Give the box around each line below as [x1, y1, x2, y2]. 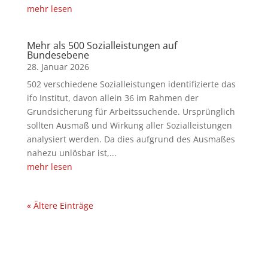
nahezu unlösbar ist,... [26, 147, 117, 159]
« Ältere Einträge [26, 200, 93, 211]
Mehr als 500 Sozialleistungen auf [26, 39, 177, 52]
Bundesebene [26, 48, 89, 62]
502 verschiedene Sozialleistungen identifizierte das [26, 78, 236, 90]
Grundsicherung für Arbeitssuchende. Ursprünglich [26, 106, 235, 117]
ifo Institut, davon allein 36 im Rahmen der [26, 92, 199, 103]
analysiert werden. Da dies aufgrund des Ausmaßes [26, 133, 235, 145]
